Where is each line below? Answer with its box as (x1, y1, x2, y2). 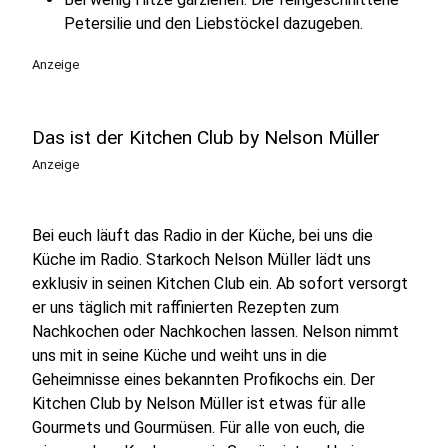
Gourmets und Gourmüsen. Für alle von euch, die (32, 417, 365, 437)
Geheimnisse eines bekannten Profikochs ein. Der (32, 369, 375, 389)
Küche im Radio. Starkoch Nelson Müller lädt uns (32, 249, 371, 269)
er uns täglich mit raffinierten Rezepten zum (32, 297, 339, 317)
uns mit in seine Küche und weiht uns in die (32, 345, 327, 365)
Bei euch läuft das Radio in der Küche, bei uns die (32, 225, 373, 245)
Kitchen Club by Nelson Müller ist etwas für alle (32, 393, 366, 413)
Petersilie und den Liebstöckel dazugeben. (64, 13, 363, 33)
